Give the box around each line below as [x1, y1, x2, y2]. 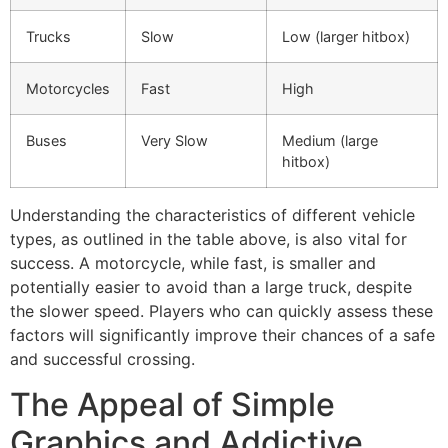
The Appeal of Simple [10, 384, 335, 424]
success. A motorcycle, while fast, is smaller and [10, 253, 376, 274]
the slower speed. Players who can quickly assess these [10, 301, 433, 322]
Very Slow [141, 132, 208, 150]
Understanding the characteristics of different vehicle [10, 205, 415, 226]
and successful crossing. [10, 349, 195, 370]
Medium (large [282, 132, 378, 150]
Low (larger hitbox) [282, 28, 410, 46]
